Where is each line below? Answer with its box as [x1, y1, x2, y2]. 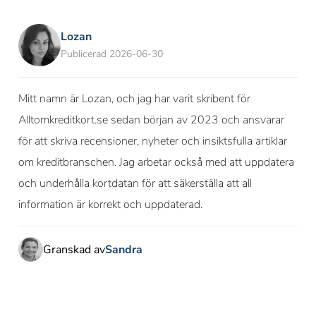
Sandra [105, 241, 142, 257]
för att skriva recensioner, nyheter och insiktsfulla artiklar [18, 133, 287, 149]
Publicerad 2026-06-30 [61, 47, 163, 61]
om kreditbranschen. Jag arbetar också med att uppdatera [18, 154, 294, 170]
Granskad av [43, 241, 105, 257]
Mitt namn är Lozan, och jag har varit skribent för [18, 91, 250, 107]
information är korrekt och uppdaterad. [18, 197, 202, 212]
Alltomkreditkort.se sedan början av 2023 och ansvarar [18, 112, 284, 128]
